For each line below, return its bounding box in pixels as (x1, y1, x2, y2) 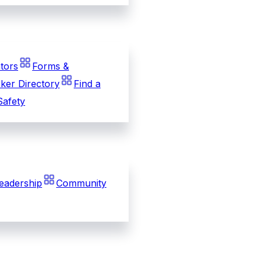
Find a (74, 77, 101, 89)
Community (56, 177, 106, 189)
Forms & (32, 60, 69, 72)
